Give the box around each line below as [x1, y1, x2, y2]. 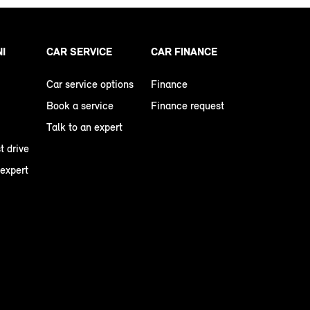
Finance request [151, 99, 224, 113]
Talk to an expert [46, 120, 122, 134]
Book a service [46, 99, 113, 113]
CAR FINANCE [151, 45, 217, 59]
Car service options [46, 77, 134, 91]
